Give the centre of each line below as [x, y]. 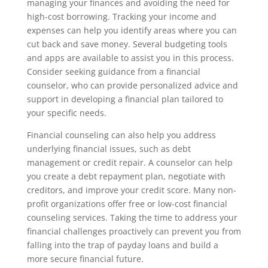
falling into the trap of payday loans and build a [122, 245]
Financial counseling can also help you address [121, 135]
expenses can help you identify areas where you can [132, 30]
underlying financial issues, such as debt [109, 149]
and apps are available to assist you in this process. [130, 58]
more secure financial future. [85, 259]
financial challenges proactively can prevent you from [134, 231]
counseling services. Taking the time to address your [132, 217]
